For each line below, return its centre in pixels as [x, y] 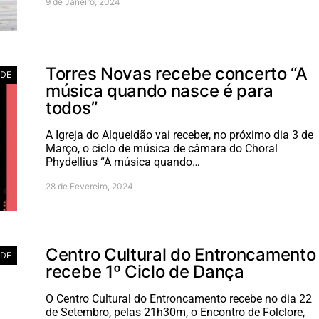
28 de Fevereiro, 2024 [89, 186]
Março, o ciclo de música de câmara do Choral [162, 148]
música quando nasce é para [159, 91]
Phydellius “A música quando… [123, 162]
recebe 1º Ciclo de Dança [145, 272]
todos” [72, 108]
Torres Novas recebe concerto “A [177, 74]
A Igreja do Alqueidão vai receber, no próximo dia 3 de [179, 135]
